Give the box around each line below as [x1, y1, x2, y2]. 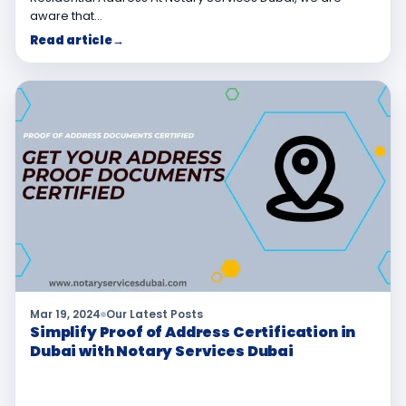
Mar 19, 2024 [30, 305, 101, 322]
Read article [30, 32, 112, 49]
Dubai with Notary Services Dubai [30, 340, 294, 362]
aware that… [30, 6, 102, 24]
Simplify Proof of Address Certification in [30, 321, 356, 343]
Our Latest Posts [106, 305, 203, 322]
